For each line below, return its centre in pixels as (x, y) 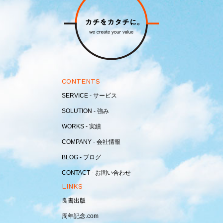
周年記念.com (80, 216)
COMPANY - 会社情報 (91, 142)
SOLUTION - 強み (85, 111)
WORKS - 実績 (81, 126)
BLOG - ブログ (81, 157)
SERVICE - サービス (89, 95)
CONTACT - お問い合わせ (96, 172)
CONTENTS (81, 81)
